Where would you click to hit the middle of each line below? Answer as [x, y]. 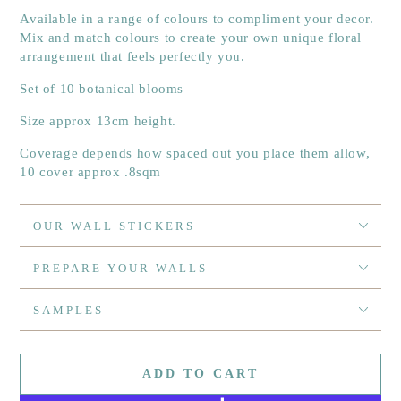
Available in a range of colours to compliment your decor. [197, 19]
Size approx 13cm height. [98, 121]
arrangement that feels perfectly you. [132, 57]
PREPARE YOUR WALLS [121, 268]
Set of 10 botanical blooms [102, 89]
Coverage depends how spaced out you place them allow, [195, 154]
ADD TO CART [200, 374]
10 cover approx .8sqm [90, 172]
